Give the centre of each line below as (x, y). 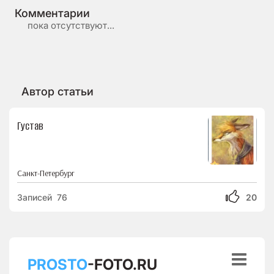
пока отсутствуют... (71, 25)
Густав (30, 126)
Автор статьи (57, 91)
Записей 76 (42, 197)
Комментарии (52, 13)
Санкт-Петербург (46, 173)
